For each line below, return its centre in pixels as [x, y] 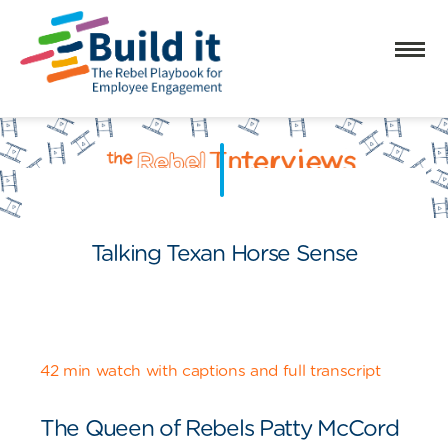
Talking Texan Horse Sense [224, 252]
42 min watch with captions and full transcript [210, 370]
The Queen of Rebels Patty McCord [219, 427]
